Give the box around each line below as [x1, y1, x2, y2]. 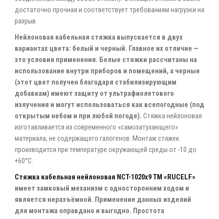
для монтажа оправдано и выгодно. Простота [15, 206, 164, 215]
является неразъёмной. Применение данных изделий [15, 195, 191, 204]
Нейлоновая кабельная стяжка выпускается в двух [15, 32, 183, 42]
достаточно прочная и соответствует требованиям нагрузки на [15, 5, 204, 14]
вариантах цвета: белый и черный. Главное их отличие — [15, 44, 198, 53]
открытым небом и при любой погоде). [15, 111, 142, 120]
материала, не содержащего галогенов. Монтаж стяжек [15, 133, 179, 143]
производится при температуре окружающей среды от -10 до [15, 145, 197, 154]
